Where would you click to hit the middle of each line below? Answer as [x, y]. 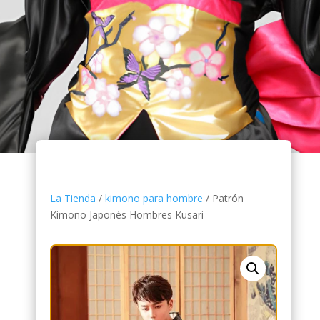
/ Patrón [223, 198]
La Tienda [72, 198]
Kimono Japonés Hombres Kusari [126, 214]
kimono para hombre [154, 198]
